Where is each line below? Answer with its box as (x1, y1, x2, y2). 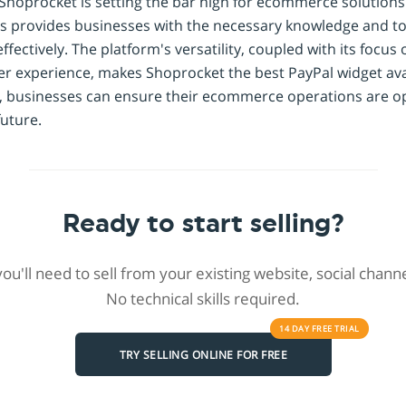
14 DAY (279, 323, 312, 335)
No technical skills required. (106, 288, 300, 310)
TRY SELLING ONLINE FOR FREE (119, 346, 287, 362)
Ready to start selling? (62, 211, 344, 237)
